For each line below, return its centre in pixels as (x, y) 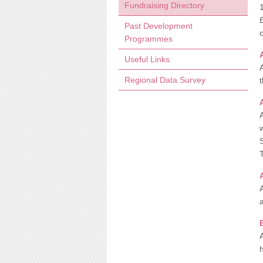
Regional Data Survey (165, 80)
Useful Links (147, 59)
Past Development (159, 26)
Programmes (149, 39)
